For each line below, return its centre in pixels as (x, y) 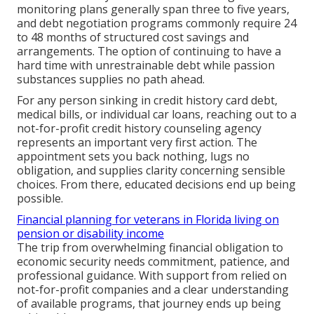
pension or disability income (90, 234)
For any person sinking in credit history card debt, (147, 101)
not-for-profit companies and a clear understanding (153, 290)
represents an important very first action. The (137, 143)
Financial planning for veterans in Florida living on (148, 220)
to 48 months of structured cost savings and (133, 37)
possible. (40, 199)
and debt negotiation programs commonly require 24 (157, 23)
